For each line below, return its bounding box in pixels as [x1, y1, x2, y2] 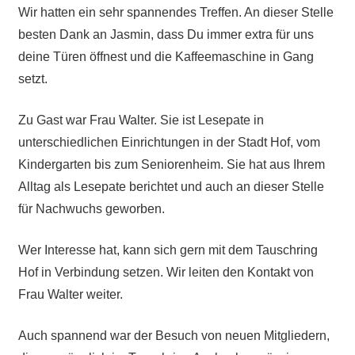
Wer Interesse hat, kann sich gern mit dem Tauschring [17, 243, 318, 258]
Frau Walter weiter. [17, 288, 123, 302]
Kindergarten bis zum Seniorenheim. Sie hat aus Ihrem [17, 158, 325, 172]
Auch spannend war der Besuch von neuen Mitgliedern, [17, 329, 330, 343]
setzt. [17, 72, 48, 86]
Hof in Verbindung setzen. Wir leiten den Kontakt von [17, 265, 314, 280]
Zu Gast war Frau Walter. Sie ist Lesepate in [17, 113, 264, 128]
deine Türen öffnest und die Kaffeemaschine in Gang [17, 50, 314, 64]
